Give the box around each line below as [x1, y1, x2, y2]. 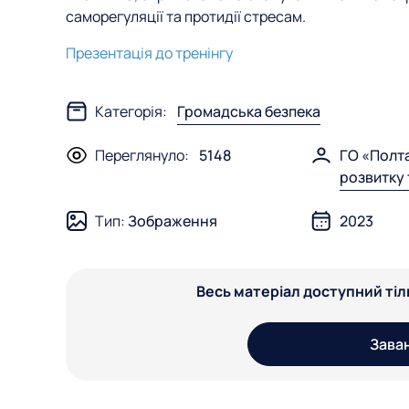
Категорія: [95, 101, 177, 121]
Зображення [128, 211, 217, 231]
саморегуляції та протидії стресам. [66, 6, 306, 26]
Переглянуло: [95, 145, 199, 165]
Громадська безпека [177, 101, 320, 121]
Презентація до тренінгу [66, 43, 233, 63]
